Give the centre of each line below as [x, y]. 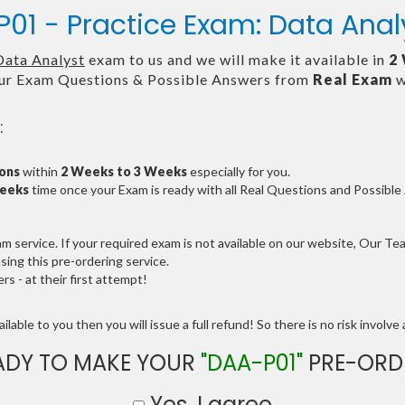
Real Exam [353, 79]
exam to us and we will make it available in [237, 59]
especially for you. [239, 171]
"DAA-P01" [252, 363]
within [40, 171]
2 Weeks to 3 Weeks [124, 171]
